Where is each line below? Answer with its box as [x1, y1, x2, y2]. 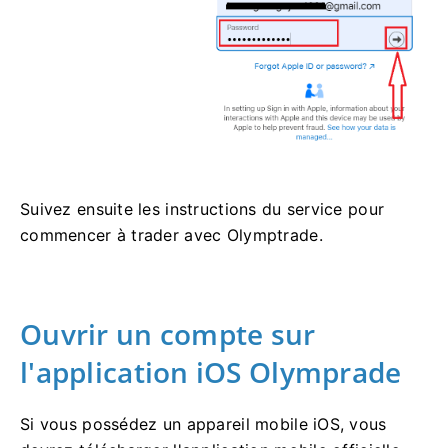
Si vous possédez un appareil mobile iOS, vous [20, 413, 387, 434]
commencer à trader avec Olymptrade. [20, 224, 323, 245]
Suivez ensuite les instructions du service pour [20, 198, 385, 219]
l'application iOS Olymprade [20, 352, 402, 391]
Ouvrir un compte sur [20, 314, 316, 353]
